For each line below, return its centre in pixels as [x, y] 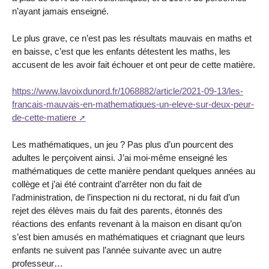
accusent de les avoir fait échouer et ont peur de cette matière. [134, 64]
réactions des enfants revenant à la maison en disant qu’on [127, 224]
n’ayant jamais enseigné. [60, 11]
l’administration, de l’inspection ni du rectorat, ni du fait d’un [126, 198]
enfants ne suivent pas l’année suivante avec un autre [117, 250]
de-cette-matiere [44, 118]
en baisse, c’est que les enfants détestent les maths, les [121, 51]
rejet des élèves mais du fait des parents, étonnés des [117, 211]
